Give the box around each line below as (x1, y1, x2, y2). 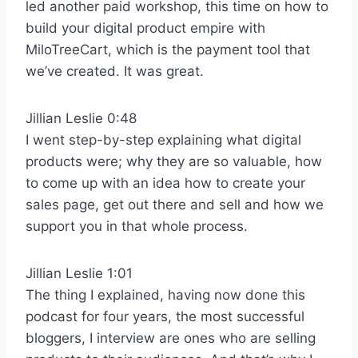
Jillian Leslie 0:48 (26, 109, 137, 126)
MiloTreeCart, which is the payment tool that (26, 41, 310, 58)
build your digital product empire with (26, 19, 265, 36)
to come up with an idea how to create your (26, 174, 305, 191)
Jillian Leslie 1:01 (26, 265, 133, 281)
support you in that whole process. (26, 217, 248, 234)
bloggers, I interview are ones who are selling (26, 329, 316, 346)
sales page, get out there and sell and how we (26, 196, 324, 213)
